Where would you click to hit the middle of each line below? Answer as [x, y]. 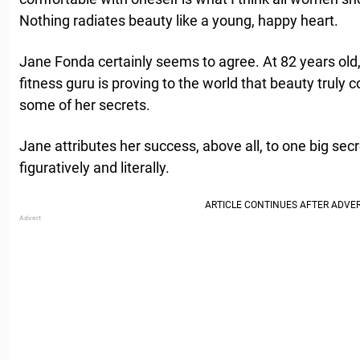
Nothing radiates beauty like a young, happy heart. [179, 20]
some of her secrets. [85, 105]
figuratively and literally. [94, 168]
